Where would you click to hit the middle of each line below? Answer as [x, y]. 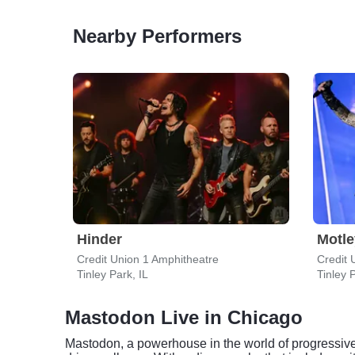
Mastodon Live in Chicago [184, 317]
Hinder [99, 239]
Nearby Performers [157, 36]
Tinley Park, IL [113, 274]
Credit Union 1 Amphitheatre [148, 259]
